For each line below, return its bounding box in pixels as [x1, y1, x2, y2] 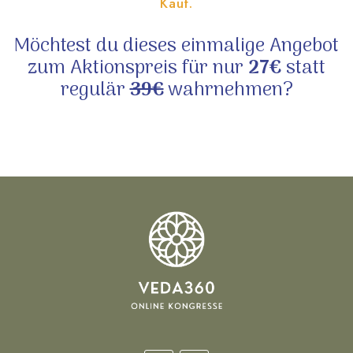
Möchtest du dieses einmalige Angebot [14, 30, 339, 61]
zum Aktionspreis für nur [28, 52, 248, 84]
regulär [60, 74, 130, 106]
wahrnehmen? [167, 74, 293, 106]
